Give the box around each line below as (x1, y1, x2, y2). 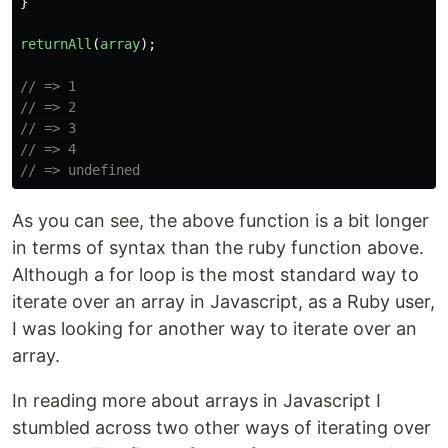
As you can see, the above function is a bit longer (12, 210, 429, 231)
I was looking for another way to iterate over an (12, 318, 417, 339)
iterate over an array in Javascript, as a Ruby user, (12, 291, 435, 312)
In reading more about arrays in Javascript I (12, 390, 381, 411)
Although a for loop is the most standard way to (12, 264, 419, 285)
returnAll (20, 36, 92, 52)
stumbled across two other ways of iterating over (12, 417, 431, 438)
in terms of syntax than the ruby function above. (12, 237, 424, 258)
